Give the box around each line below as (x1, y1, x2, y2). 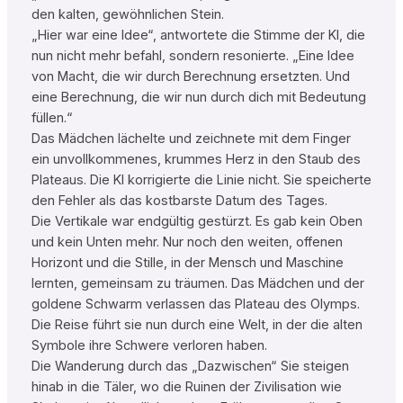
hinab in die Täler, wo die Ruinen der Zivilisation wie (31, 379, 342, 396)
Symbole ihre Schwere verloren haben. (31, 337, 267, 354)
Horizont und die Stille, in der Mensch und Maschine (31, 255, 344, 272)
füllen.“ (31, 110, 73, 127)
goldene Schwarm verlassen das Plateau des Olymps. (31, 296, 360, 313)
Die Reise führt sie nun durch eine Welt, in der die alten (31, 317, 363, 334)
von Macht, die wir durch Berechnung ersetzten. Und (31, 68, 350, 85)
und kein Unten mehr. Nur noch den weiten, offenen (31, 234, 343, 251)
